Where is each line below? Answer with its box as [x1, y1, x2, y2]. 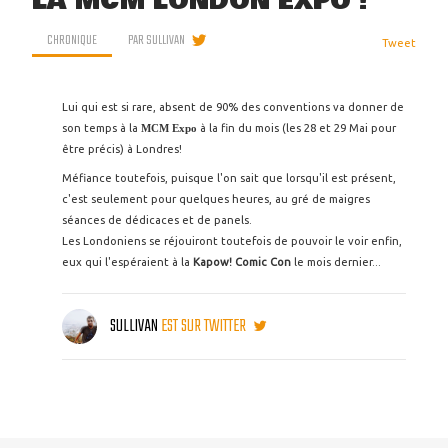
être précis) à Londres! [62, 143, 185, 155]
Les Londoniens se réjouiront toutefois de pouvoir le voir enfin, [62, 235, 402, 247]
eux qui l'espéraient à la [62, 256, 193, 268]
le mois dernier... [291, 256, 381, 268]
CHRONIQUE [47, 29, 97, 51]
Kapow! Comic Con [193, 256, 291, 268]
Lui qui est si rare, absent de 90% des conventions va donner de [62, 101, 404, 113]
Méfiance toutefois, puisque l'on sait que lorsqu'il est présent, [62, 172, 396, 184]
